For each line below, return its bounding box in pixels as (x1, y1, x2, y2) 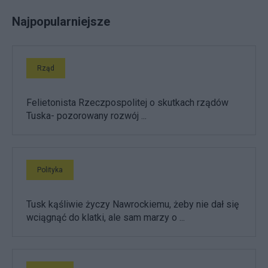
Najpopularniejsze (12, 14, 110, 29)
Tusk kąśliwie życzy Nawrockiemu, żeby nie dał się (26, 198, 239, 210)
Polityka (37, 165, 63, 174)
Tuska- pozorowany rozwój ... (26, 109, 147, 121)
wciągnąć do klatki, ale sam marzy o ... (26, 211, 185, 223)
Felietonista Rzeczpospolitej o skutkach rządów (26, 96, 229, 108)
